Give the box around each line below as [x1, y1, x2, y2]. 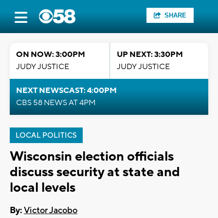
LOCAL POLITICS [16, 131, 77, 140]
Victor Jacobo [24, 205, 77, 217]
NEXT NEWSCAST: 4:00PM [16, 86, 117, 95]
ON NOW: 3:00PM [16, 50, 85, 59]
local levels [10, 179, 75, 196]
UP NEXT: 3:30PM [117, 50, 183, 59]
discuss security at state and [10, 163, 180, 181]
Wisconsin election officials [10, 148, 174, 165]
